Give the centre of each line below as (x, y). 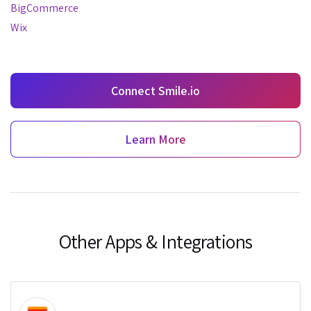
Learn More (155, 140)
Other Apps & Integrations (155, 242)
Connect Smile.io (155, 91)
